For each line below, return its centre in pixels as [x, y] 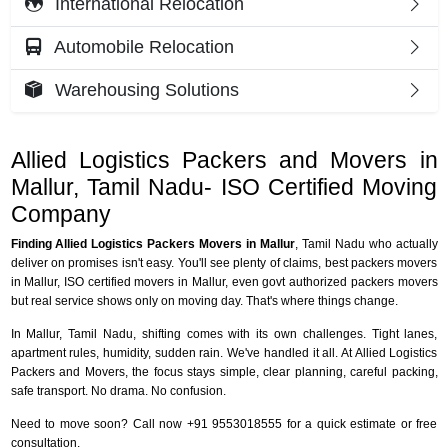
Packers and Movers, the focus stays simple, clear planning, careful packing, [224, 371]
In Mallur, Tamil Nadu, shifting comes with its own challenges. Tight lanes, [224, 333]
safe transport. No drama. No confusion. [118, 390]
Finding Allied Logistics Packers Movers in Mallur [152, 243]
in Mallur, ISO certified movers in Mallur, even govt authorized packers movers [224, 281]
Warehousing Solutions [144, 90]
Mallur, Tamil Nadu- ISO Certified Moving [224, 187]
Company [60, 214]
